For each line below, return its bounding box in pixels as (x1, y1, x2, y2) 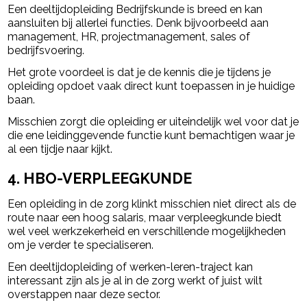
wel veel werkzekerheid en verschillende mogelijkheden (8, 225, 286, 238)
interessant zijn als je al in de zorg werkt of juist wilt (8, 274, 263, 288)
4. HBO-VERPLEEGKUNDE (8, 169, 193, 187)
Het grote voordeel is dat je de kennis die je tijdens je (8, 65, 271, 79)
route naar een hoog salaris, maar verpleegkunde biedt (8, 211, 282, 225)
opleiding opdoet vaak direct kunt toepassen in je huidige (8, 79, 295, 93)
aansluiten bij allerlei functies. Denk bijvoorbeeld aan (8, 16, 269, 29)
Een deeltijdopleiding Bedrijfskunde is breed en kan (8, 2, 263, 16)
